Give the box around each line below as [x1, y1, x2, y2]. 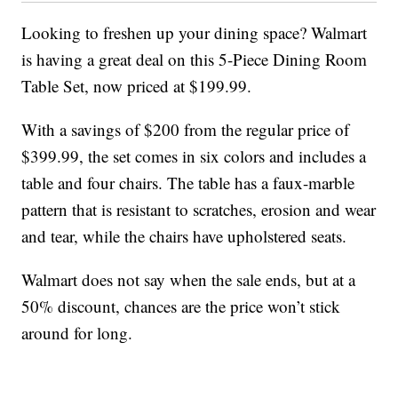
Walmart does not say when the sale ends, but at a [21, 268, 356, 291]
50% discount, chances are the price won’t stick [21, 295, 341, 318]
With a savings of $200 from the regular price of [21, 118, 350, 141]
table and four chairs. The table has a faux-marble [21, 171, 355, 195]
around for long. [21, 322, 133, 345]
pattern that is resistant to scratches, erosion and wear [21, 198, 377, 221]
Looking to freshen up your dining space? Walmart [21, 21, 368, 44]
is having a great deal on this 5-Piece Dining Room [21, 48, 368, 71]
